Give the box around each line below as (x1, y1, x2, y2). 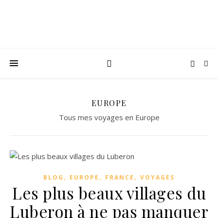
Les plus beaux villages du (12, 182, 206, 203)
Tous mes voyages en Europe (58, 112, 160, 122)
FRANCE (105, 173, 134, 182)
